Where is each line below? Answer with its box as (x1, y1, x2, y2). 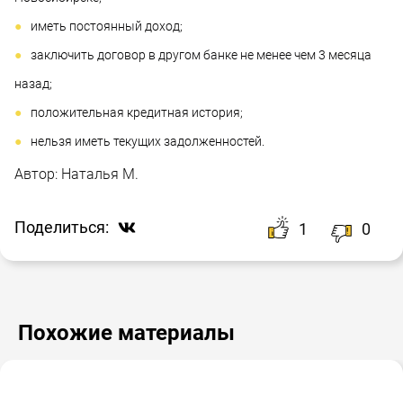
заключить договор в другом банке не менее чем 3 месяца (31, 47, 372, 62)
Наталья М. (61, 165, 139, 183)
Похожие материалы (18, 319, 235, 345)
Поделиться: (14, 218, 109, 237)
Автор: (14, 165, 61, 183)
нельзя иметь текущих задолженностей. (31, 133, 264, 148)
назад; (14, 76, 52, 91)
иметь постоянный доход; (31, 18, 183, 33)
